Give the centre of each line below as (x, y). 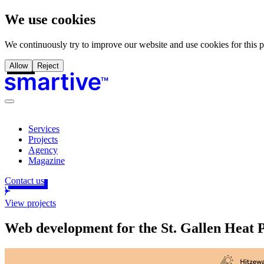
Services (44, 128)
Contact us (24, 180)
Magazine (47, 160)
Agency (43, 150)
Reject (48, 65)
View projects (30, 203)
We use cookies (50, 19)
